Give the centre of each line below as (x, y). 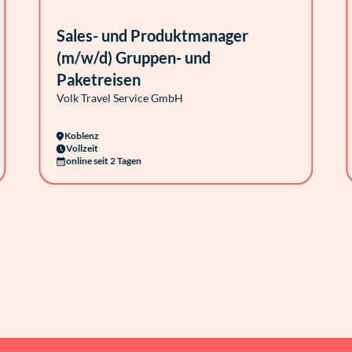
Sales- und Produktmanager (152, 35)
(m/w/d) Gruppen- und (133, 57)
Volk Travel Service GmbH (119, 98)
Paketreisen (98, 79)
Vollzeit (82, 148)
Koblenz (81, 136)
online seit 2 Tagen (103, 161)
